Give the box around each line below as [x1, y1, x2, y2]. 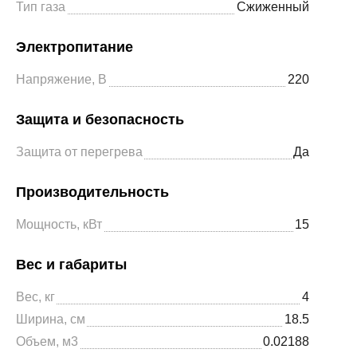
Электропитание [16, 38, 133, 56]
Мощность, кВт [16, 217, 102, 232]
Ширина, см [16, 312, 85, 327]
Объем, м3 [16, 334, 78, 349]
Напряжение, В [16, 72, 107, 87]
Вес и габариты [16, 256, 127, 273]
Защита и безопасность [16, 111, 184, 128]
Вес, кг [16, 289, 55, 304]
